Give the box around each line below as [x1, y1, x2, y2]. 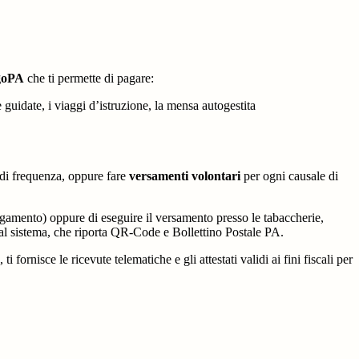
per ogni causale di [244, 168, 338, 183]
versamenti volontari [129, 168, 240, 183]
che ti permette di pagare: [27, 71, 154, 85]
